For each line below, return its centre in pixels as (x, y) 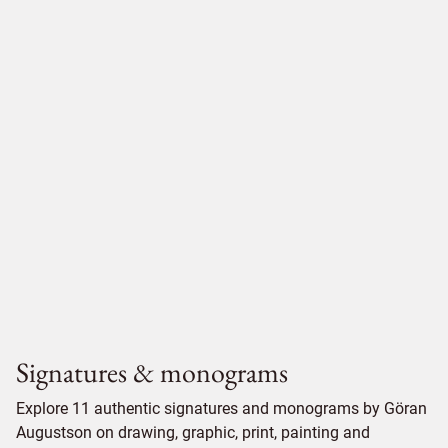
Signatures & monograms (152, 372)
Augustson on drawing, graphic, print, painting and (193, 432)
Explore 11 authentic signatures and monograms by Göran (221, 408)
